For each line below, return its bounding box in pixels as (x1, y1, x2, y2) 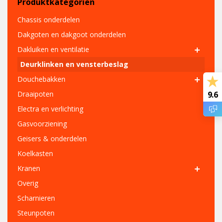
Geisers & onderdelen (17, 133, 87, 143)
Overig (17, 178, 38, 188)
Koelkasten (17, 148, 53, 158)
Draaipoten (17, 89, 54, 99)
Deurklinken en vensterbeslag (20, 59, 128, 69)
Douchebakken (17, 74, 65, 84)
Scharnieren (17, 193, 55, 203)
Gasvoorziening (17, 118, 67, 128)
